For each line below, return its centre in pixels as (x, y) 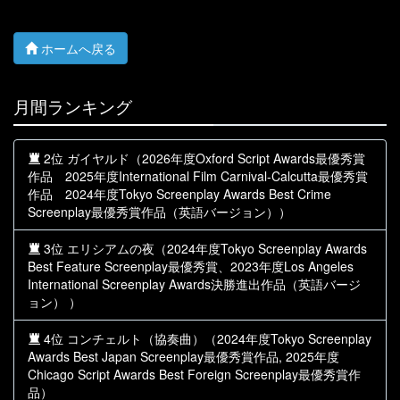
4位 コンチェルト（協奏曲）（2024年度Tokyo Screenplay (206, 339)
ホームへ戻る (79, 49)
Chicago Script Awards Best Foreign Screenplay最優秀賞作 (194, 375)
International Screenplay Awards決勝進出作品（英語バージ (194, 284)
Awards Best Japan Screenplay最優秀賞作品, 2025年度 (183, 357)
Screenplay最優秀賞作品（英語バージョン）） (159, 212)
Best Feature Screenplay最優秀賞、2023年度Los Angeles (191, 267)
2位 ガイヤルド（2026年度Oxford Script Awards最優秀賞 (203, 158)
